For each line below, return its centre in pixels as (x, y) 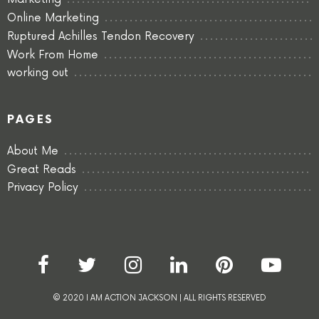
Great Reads (42, 169)
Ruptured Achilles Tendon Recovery (101, 36)
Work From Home (53, 55)
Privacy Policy (43, 188)
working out (38, 73)
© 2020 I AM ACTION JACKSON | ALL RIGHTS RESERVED (159, 298)
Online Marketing (53, 19)
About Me (33, 151)
